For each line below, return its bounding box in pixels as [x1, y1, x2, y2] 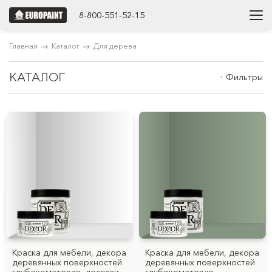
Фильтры [226, 72, 263, 83]
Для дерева [93, 41, 137, 50]
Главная [9, 41, 38, 50]
